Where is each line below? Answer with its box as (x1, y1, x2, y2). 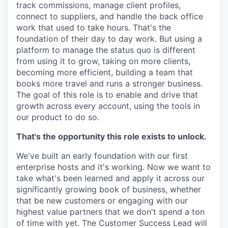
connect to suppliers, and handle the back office (16, 11, 203, 21)
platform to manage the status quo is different (16, 45, 195, 55)
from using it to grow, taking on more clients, (16, 56, 190, 66)
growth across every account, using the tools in (16, 101, 200, 111)
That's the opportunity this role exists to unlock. (16, 131, 207, 141)
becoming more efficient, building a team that (16, 67, 193, 77)
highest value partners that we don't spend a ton (16, 207, 205, 217)
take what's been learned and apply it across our (16, 173, 205, 183)
